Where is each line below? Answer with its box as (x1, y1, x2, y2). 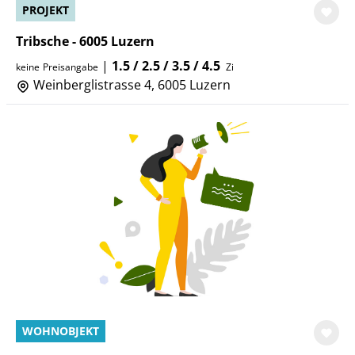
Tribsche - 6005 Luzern (16, 32, 155, 50)
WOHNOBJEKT (22, 323, 99, 338)
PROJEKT (22, 2, 69, 17)
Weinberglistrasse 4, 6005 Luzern (30, 76, 231, 94)
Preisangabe (43, 60, 98, 74)
